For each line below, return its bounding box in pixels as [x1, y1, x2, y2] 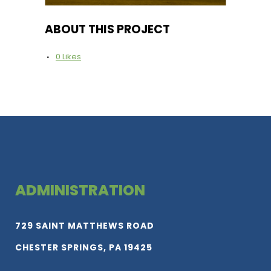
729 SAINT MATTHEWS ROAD [15, 220, 154, 232]
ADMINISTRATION [15, 180, 145, 201]
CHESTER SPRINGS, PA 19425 [15, 241, 152, 254]
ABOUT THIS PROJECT [45, 21, 170, 38]
